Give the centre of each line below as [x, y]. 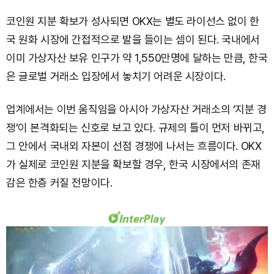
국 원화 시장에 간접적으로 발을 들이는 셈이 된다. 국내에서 [133, 40]
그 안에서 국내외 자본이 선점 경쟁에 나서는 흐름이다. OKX [134, 146]
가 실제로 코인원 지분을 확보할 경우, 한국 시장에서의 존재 [133, 165]
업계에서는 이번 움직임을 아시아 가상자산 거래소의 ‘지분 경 [136, 109]
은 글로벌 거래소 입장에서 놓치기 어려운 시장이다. [116, 76]
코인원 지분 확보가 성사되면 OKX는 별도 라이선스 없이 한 [133, 21]
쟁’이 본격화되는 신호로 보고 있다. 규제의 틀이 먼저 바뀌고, [136, 128]
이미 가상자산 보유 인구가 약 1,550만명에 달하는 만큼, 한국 [137, 58]
